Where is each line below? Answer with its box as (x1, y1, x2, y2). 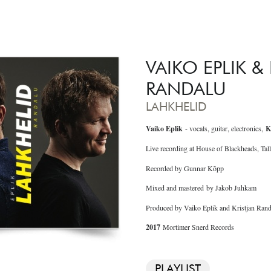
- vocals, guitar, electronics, (183, 123, 266, 133)
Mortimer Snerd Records (160, 221, 234, 232)
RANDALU (146, 77, 226, 99)
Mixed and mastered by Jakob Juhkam (146, 183, 256, 193)
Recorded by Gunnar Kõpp (146, 163, 224, 173)
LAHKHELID (146, 99, 207, 114)
